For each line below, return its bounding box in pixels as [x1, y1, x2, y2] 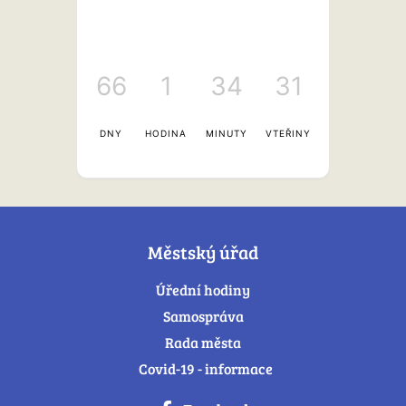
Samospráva [162, 306, 244, 325]
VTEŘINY [266, 128, 311, 139]
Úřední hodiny [156, 280, 250, 299]
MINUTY [205, 128, 247, 139]
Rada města [165, 333, 241, 352]
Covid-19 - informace [138, 359, 273, 378]
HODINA [145, 128, 187, 139]
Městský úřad [148, 239, 258, 265]
